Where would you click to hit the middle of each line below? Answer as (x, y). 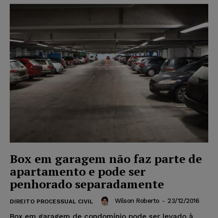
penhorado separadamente (87, 184)
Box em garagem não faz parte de (106, 159)
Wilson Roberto (137, 201)
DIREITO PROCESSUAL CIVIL (51, 202)
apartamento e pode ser (78, 172)
